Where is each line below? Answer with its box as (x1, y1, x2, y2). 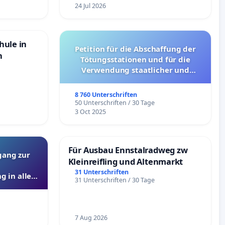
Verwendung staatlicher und (81, 64, 189, 75)
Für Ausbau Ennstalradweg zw (68, 144, 188, 156)
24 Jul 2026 (75, 1, 106, 10)
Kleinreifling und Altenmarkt (68, 155, 183, 167)
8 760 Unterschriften (75, 90, 138, 99)
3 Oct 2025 (75, 107, 106, 116)
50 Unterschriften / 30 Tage (75, 98, 155, 107)
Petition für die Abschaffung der (74, 43, 107, 54)
